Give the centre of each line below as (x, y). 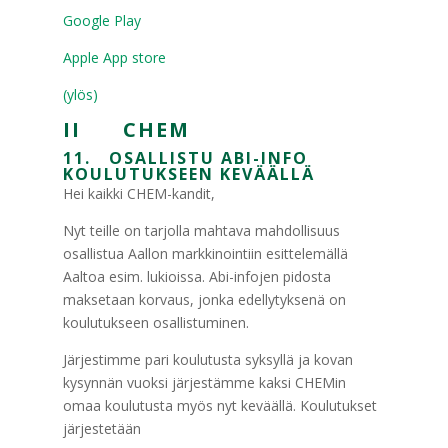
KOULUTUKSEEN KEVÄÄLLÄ (188, 174)
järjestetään (101, 428)
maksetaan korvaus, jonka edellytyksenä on (204, 299)
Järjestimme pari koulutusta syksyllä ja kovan (207, 359)
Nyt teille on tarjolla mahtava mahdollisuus (201, 230)
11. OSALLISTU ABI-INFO (185, 158)
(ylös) (80, 94)
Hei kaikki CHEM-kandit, (138, 193)
